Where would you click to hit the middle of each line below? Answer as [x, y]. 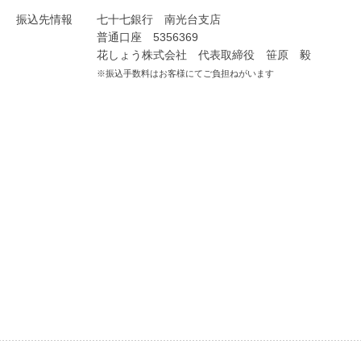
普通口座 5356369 [147, 37]
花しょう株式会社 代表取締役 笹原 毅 [204, 55]
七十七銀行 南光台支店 [159, 20]
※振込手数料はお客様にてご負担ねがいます [185, 74]
